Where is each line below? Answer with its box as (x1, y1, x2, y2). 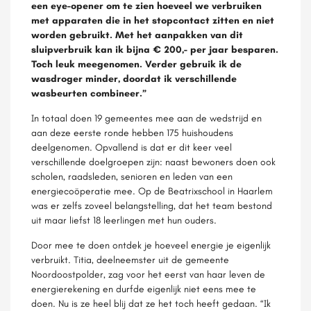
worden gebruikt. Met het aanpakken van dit (31, 28, 243, 41)
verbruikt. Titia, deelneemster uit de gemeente (31, 253, 229, 266)
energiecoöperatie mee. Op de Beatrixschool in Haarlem (31, 185, 273, 197)
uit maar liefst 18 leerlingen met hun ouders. (31, 214, 217, 226)
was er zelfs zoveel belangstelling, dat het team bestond (31, 199, 272, 212)
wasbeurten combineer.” (31, 87, 147, 99)
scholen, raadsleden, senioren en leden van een (31, 170, 233, 183)
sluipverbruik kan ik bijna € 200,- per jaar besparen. (31, 43, 278, 56)
